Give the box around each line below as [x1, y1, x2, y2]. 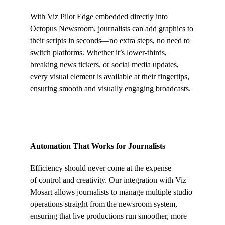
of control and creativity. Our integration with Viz [30, 176, 186, 185]
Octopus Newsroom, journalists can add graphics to [30, 24, 193, 33]
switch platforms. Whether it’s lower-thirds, [30, 48, 167, 57]
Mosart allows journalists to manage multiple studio [30, 188, 192, 197]
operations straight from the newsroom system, [30, 200, 177, 209]
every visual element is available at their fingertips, [30, 72, 189, 81]
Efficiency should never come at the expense [30, 164, 171, 173]
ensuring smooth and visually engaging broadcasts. [30, 84, 191, 93]
